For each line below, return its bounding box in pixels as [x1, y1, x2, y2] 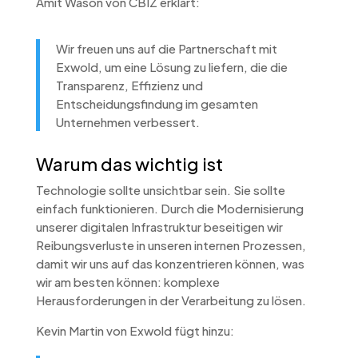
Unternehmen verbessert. [55, 113, 200, 129]
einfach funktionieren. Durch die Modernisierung [35, 200, 304, 216]
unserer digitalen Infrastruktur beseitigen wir [35, 218, 283, 234]
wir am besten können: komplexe [35, 273, 220, 289]
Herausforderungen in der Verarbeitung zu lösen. [35, 292, 306, 308]
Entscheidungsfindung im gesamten [55, 95, 258, 111]
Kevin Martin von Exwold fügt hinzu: [35, 322, 234, 338]
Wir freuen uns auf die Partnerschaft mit [55, 40, 277, 56]
